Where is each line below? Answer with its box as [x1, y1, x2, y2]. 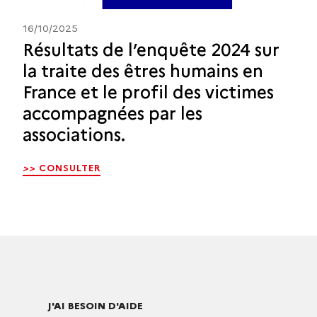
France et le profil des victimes [23, 81, 274, 103]
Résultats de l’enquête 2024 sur [23, 39, 279, 60]
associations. [23, 124, 125, 145]
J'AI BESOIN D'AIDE [48, 299, 143, 312]
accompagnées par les [23, 103, 202, 124]
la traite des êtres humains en [23, 60, 263, 81]
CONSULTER [39, 161, 100, 173]
